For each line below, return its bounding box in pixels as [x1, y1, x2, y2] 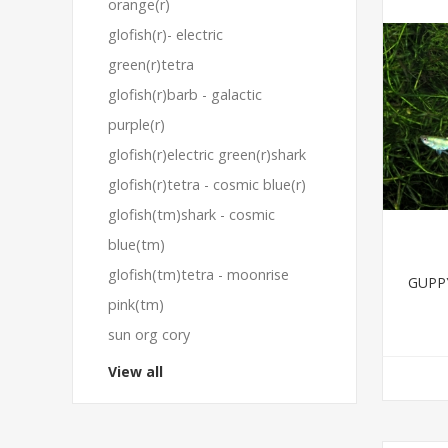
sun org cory [108, 325, 190, 344]
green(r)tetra [108, 55, 194, 74]
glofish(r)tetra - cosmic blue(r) [108, 175, 306, 194]
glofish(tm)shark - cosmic [108, 205, 275, 224]
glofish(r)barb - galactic [108, 85, 262, 104]
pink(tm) [108, 295, 164, 314]
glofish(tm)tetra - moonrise [108, 265, 289, 284]
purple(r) [108, 115, 165, 134]
